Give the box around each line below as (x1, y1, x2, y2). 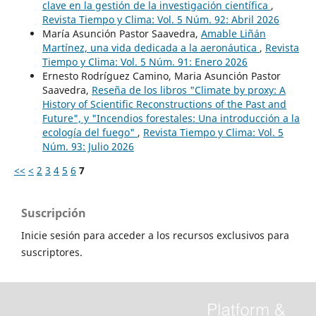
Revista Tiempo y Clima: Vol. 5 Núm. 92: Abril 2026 (42, 12, 279, 26)
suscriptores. (21, 245, 83, 259)
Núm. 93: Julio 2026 (42, 139, 134, 153)
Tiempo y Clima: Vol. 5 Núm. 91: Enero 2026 (42, 54, 248, 68)
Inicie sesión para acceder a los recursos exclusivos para (21, 228, 289, 242)
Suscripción (21, 205, 86, 221)
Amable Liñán (200, 26, 266, 40)
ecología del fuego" (42, 125, 138, 139)
